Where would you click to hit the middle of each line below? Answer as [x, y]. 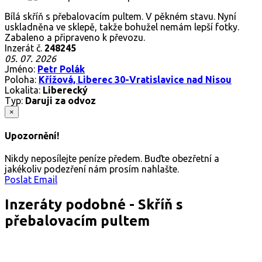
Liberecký [65, 90]
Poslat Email [31, 180]
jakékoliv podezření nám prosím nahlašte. [92, 169]
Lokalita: [24, 90]
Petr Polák [61, 69]
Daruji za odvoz [61, 100]
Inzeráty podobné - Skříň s [94, 205]
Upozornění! [32, 136]
